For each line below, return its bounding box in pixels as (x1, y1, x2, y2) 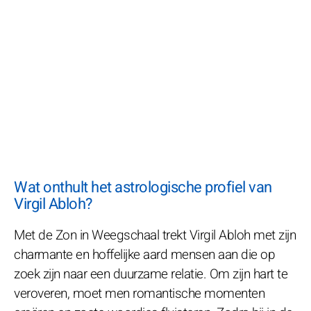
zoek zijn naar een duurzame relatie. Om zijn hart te (14, 264, 287, 284)
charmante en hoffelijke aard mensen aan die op (14, 244, 275, 264)
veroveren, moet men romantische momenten (14, 283, 264, 303)
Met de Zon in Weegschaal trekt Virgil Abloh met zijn (14, 225, 296, 245)
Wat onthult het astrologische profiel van (14, 176, 272, 199)
